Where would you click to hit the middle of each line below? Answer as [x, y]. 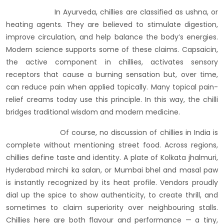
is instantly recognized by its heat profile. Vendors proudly [112, 183]
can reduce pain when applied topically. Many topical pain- [112, 87]
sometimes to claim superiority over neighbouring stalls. [112, 208]
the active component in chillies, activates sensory [112, 62]
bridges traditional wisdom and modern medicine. [93, 112]
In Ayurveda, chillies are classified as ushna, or [112, 12]
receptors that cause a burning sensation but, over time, [112, 75]
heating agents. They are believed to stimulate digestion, [112, 25]
